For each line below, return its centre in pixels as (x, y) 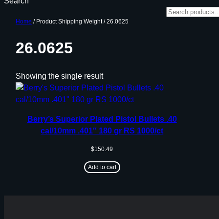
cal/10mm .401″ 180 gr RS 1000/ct (102, 131)
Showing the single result (59, 76)
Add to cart (102, 167)
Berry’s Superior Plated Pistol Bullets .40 (102, 119)
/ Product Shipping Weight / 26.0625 (80, 22)
